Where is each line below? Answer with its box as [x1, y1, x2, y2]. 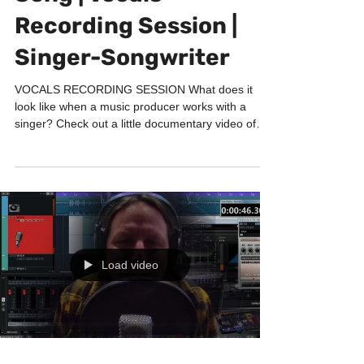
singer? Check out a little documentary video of [15, 149, 256, 162]
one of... [15, 167, 57, 180]
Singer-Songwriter [15, 76, 230, 103]
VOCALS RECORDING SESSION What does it [15, 115, 253, 128]
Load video [102, 291, 158, 304]
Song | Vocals [15, 13, 162, 40]
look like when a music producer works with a [15, 132, 246, 145]
